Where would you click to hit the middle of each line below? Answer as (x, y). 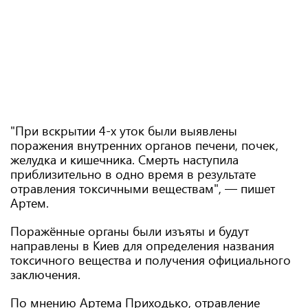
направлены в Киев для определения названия (142, 245)
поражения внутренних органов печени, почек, (144, 145)
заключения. (45, 274)
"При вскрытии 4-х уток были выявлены (124, 131)
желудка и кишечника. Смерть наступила (124, 159)
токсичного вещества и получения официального (151, 260)
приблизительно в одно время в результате (133, 174)
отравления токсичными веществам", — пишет (143, 188)
